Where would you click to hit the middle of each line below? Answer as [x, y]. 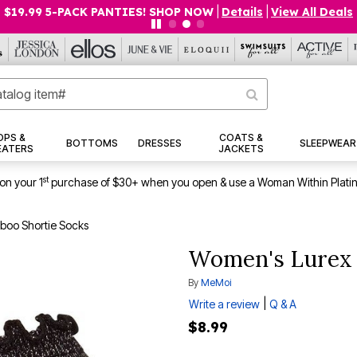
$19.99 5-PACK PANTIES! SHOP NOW [109, 12]
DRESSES [160, 143]
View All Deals [312, 12]
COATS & [241, 138]
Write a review [224, 304]
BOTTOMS [92, 143]
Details [242, 12]
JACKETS [241, 149]
